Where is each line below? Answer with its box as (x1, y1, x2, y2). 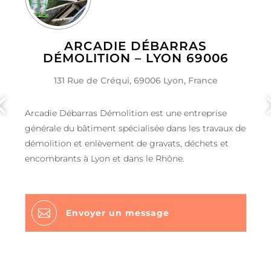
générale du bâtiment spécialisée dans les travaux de (24, 123, 246, 134)
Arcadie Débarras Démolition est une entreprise (24, 108, 227, 119)
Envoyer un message (65, 207, 169, 219)
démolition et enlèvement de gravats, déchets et (24, 138, 229, 149)
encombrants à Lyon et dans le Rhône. (24, 153, 184, 165)
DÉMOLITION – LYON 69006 (42, 51, 229, 66)
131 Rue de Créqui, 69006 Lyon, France (53, 75, 218, 87)
